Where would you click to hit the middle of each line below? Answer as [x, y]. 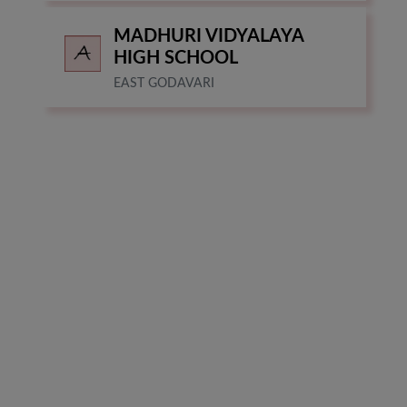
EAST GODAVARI [164, 84]
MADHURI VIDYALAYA [208, 37]
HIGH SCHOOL [176, 59]
